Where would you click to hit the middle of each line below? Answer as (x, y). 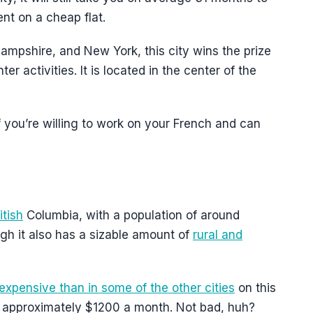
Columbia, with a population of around (131, 215)
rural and (218, 235)
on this (255, 288)
